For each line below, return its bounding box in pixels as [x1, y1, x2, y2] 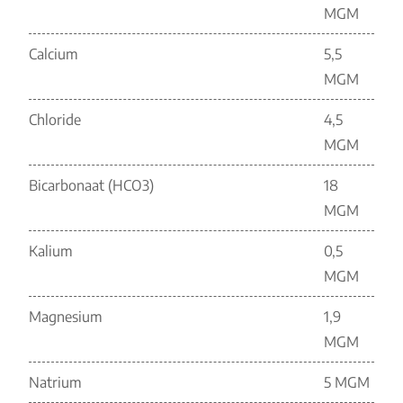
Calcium [29, 45, 78, 63]
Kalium [29, 242, 73, 260]
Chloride [29, 111, 81, 129]
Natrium [29, 373, 82, 391]
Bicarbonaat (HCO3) [29, 176, 154, 194]
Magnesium [29, 308, 103, 326]
